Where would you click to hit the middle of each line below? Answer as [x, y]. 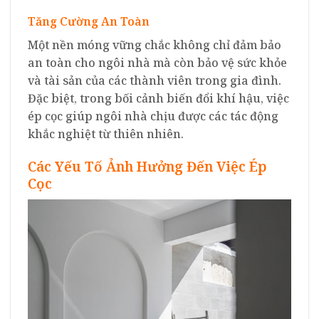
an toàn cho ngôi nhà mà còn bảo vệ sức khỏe [157, 63]
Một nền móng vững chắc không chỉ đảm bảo [155, 45]
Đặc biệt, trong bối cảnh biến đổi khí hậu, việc [158, 99]
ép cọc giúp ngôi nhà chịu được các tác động [153, 116]
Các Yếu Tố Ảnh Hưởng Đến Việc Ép [147, 167]
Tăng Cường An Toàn [89, 22]
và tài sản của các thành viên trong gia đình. [155, 81]
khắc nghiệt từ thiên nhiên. [106, 134]
